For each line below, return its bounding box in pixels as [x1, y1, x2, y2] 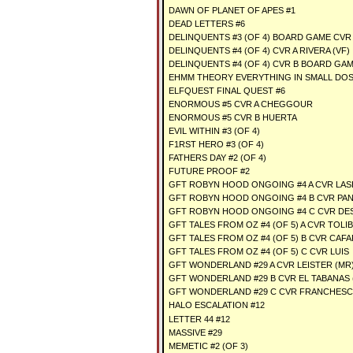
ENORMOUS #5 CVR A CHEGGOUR [169, 99, 313, 109]
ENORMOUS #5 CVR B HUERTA [169, 113, 297, 122]
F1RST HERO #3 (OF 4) [169, 139, 264, 149]
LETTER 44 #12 [169, 314, 230, 324]
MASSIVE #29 [169, 328, 222, 337]
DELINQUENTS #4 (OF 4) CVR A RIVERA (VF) [169, 46, 350, 55]
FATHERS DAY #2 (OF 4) [169, 153, 266, 162]
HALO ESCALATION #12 [169, 300, 265, 310]
